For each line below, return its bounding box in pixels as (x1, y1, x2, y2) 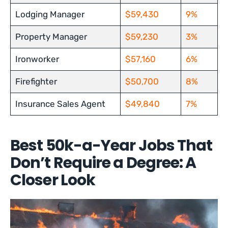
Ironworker (15, 54, 59, 64)
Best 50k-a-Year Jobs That (10, 135, 213, 156)
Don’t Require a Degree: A (10, 152, 196, 174)
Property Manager (15, 32, 87, 42)
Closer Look (10, 169, 96, 191)
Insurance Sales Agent (15, 99, 105, 109)
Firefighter (15, 76, 57, 87)
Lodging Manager (15, 9, 84, 19)
